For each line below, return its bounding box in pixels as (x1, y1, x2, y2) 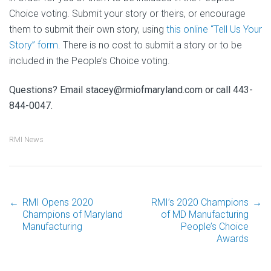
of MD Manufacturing (161, 209, 249, 220)
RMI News (9, 135, 44, 144)
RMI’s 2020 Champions (151, 197, 249, 208)
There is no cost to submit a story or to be (60, 39, 242, 51)
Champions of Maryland (22, 209, 123, 220)
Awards (217, 233, 249, 244)
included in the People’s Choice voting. (9, 55, 170, 67)
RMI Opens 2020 (22, 197, 93, 208)
